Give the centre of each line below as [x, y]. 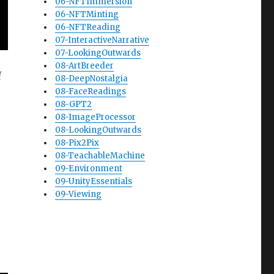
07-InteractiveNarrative [102, 40]
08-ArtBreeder [84, 66]
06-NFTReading [87, 27]
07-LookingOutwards [98, 53]
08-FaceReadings [90, 91]
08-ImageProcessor [95, 117]
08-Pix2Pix [77, 143]
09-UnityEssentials [93, 181]
